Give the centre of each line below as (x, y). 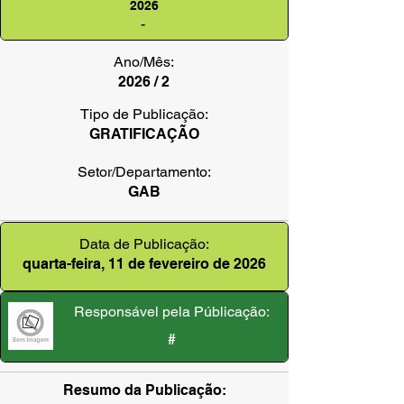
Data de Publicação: (144, 244)
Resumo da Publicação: (144, 390)
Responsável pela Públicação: (172, 312)
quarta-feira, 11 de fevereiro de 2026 (144, 264)
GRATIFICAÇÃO (144, 134)
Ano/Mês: (144, 62)
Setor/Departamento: (144, 172)
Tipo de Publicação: (144, 114)
